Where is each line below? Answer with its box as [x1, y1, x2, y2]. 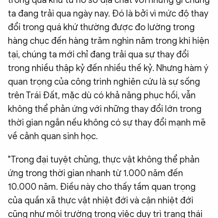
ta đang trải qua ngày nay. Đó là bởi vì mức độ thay [8, 8, 208, 19]
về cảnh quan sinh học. [8, 131, 98, 142]
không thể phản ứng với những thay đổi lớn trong [8, 104, 201, 115]
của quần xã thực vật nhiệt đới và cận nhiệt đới [8, 195, 193, 206]
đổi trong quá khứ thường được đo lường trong [8, 22, 195, 33]
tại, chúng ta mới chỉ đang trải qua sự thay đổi [8, 49, 189, 60]
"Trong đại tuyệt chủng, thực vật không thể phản [8, 154, 200, 165]
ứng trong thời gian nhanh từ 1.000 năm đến [8, 168, 183, 179]
